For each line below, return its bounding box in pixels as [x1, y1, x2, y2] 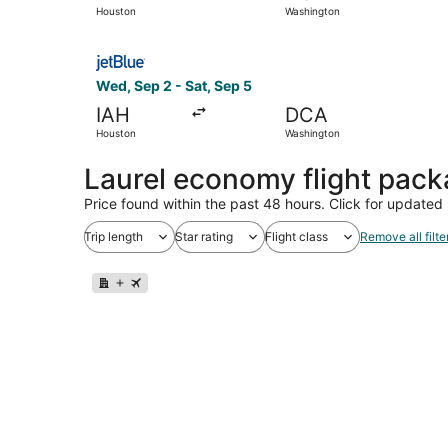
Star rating [175, 228, 233, 244]
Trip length [84, 228, 143, 244]
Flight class [265, 228, 328, 244]
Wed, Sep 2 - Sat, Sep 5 [96, 76, 252, 94]
